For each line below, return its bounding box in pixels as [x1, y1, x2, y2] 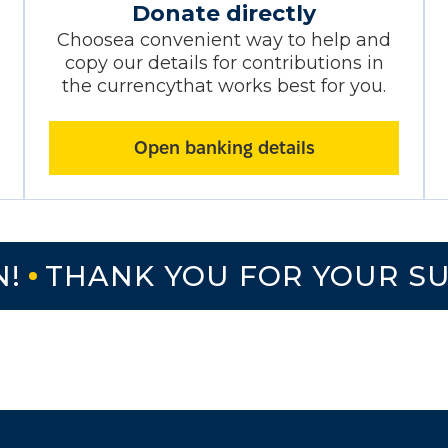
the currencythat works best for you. [62, 74, 386, 97]
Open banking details [133, 137, 315, 157]
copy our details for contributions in [64, 51, 384, 74]
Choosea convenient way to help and [57, 28, 391, 51]
